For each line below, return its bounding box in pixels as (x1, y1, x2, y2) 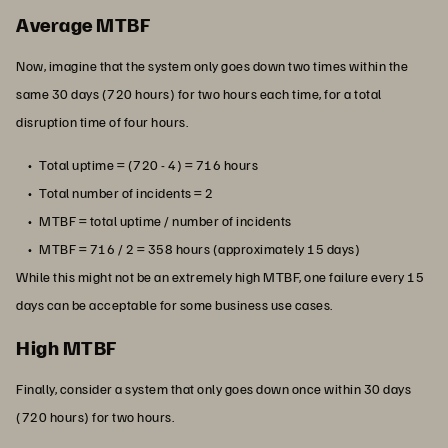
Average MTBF (16, 10, 150, 37)
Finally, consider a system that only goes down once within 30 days (16, 379, 411, 397)
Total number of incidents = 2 (39, 183, 214, 201)
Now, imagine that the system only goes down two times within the (16, 56, 408, 74)
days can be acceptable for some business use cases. (16, 295, 333, 313)
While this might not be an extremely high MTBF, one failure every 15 (16, 267, 424, 285)
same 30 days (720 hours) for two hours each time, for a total (16, 84, 382, 102)
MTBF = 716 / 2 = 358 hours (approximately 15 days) (39, 239, 360, 257)
